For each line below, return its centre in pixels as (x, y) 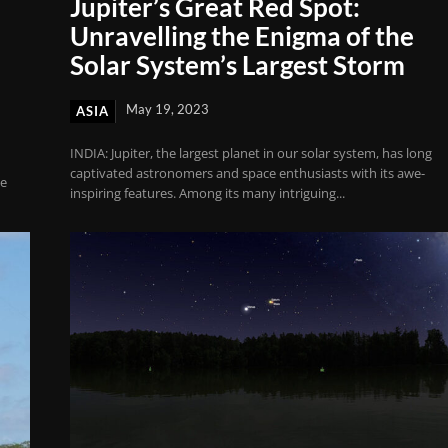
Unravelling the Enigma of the (242, 36)
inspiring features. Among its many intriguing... (208, 193)
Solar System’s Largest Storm (238, 65)
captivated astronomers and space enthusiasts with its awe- (248, 173)
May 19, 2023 (168, 109)
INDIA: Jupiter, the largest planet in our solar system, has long (251, 153)
